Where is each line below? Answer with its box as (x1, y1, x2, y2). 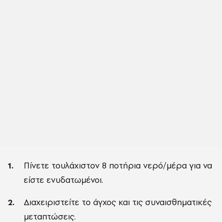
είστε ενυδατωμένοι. (24, 173, 103, 186)
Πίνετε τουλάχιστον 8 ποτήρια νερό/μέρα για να (24, 159, 212, 171)
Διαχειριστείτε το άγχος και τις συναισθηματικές (24, 196, 212, 208)
